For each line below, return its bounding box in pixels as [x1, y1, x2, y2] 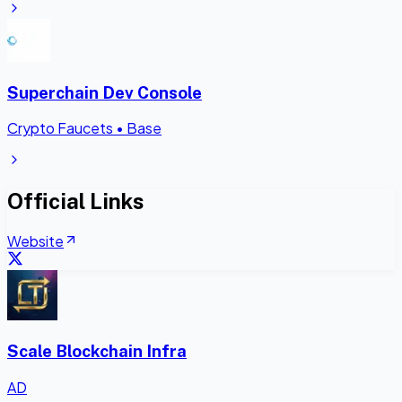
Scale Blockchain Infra [7, 340, 187, 361]
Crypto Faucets [7, 118, 113, 138]
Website [7, 232, 64, 251]
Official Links [7, 188, 144, 214]
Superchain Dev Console [7, 82, 202, 102]
